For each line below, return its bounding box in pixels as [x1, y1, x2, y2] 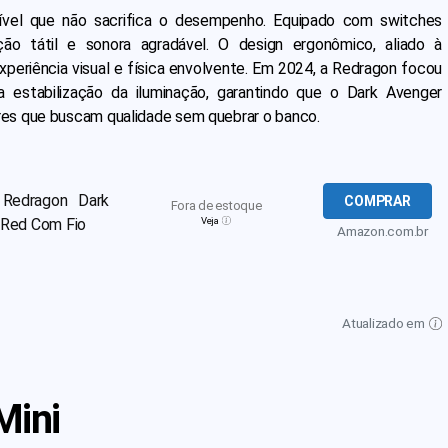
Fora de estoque [170, 198, 262, 213]
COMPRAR [344, 193, 411, 209]
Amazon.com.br [337, 223, 428, 239]
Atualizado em [342, 315, 428, 331]
